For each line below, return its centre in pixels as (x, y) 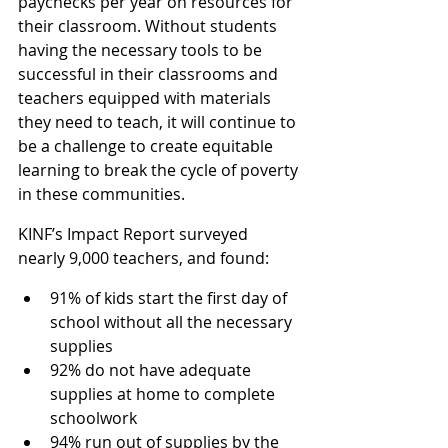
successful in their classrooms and (150, 74)
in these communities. (101, 194)
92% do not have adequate (152, 370)
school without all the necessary (173, 322)
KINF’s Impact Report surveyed (135, 234)
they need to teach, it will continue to (159, 122)
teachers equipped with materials (146, 98)
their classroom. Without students (149, 26)
